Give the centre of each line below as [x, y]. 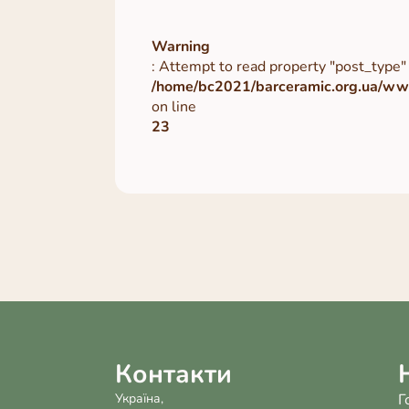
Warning [181, 47]
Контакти [173, 374]
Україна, [139, 399]
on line [174, 107]
